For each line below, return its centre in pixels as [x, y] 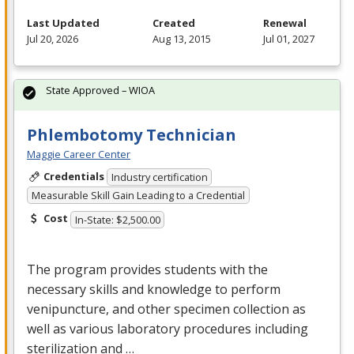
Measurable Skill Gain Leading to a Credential [138, 195]
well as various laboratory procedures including [168, 328]
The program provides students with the [147, 269]
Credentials [73, 176]
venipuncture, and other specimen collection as [166, 309]
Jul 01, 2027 [289, 38]
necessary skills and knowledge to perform [154, 289]
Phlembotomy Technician [132, 134]
